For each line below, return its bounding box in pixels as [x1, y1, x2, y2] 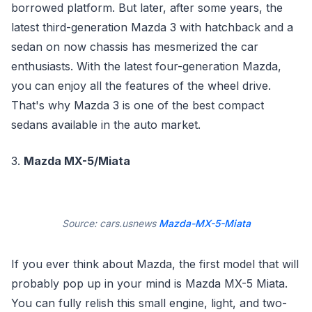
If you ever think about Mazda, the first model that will [11, 257, 299, 271]
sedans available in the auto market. [11, 118, 201, 132]
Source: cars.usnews [61, 217, 159, 229]
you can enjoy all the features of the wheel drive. [11, 79, 271, 93]
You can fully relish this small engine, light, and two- [11, 296, 287, 310]
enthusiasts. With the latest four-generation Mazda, [11, 59, 281, 73]
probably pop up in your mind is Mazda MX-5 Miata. [11, 276, 288, 290]
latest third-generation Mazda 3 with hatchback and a [11, 20, 293, 34]
